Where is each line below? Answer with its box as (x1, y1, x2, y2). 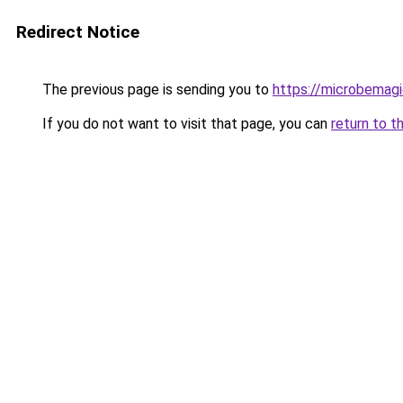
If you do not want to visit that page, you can (39, 115, 331, 132)
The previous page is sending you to (39, 81, 273, 98)
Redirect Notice (16, 22, 139, 42)
